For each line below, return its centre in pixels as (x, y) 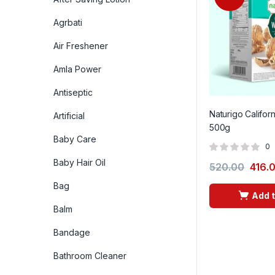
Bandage (72, 232)
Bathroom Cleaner (90, 255)
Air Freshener (81, 45)
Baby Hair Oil (79, 162)
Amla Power (77, 69)
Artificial (69, 115)
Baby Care (75, 139)
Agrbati (68, 22)
